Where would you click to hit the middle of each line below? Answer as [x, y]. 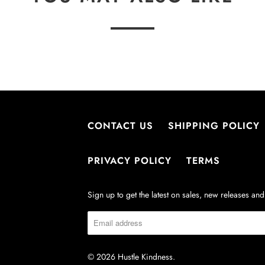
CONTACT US [121, 125]
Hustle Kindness [146, 256]
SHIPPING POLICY [214, 125]
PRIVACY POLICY [130, 160]
